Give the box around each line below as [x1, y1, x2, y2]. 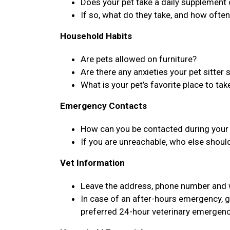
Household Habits [60, 31, 132, 41]
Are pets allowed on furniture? [81, 54, 199, 64]
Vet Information [60, 158, 125, 168]
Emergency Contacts [60, 101, 147, 111]
